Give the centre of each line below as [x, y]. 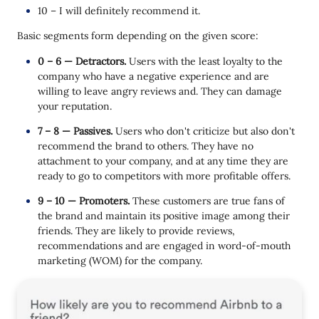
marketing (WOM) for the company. [120, 261]
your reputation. [75, 106]
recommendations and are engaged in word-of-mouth [164, 246]
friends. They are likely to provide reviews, [136, 231]
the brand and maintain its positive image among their [164, 216]
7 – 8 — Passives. [75, 131]
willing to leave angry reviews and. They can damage [160, 91]
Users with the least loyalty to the [206, 61]
